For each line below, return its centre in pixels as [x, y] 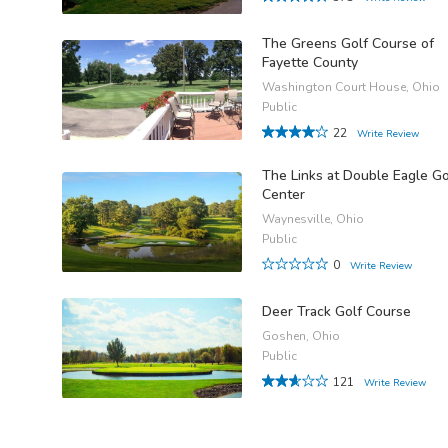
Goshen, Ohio [301, 335]
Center [283, 194]
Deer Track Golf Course [336, 311]
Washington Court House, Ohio [351, 86]
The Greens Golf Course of [348, 43]
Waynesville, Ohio [313, 219]
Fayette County [310, 62]
